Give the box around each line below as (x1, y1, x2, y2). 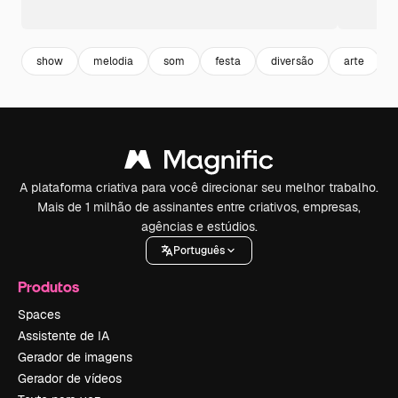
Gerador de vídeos (18, 370, 122, 387)
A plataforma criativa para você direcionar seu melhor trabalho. (20, 179, 378, 196)
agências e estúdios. (140, 219, 258, 235)
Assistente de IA (18, 328, 109, 345)
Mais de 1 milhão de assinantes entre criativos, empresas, (37, 199, 361, 216)
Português (173, 243, 225, 258)
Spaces (18, 306, 60, 323)
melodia (93, 53, 133, 68)
